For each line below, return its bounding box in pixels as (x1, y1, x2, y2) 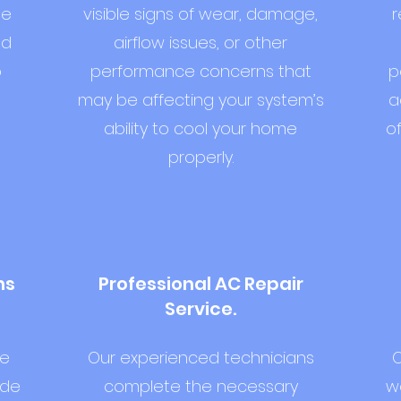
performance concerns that (90, 60, 311, 82)
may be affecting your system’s (77, 89, 324, 111)
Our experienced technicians (87, 346, 314, 369)
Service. (165, 296, 236, 321)
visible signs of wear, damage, (83, 3, 318, 25)
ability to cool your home (104, 117, 297, 140)
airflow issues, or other (114, 31, 287, 54)
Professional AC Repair (98, 271, 303, 296)
